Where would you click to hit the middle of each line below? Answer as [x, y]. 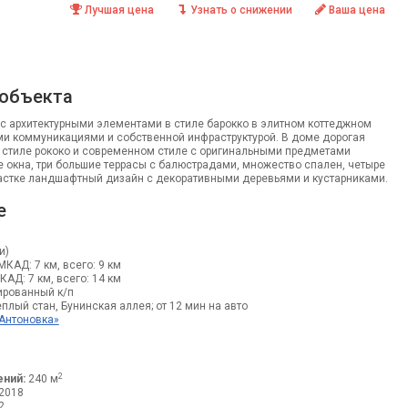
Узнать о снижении [241, 10]
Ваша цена [357, 10]
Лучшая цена [119, 10]
